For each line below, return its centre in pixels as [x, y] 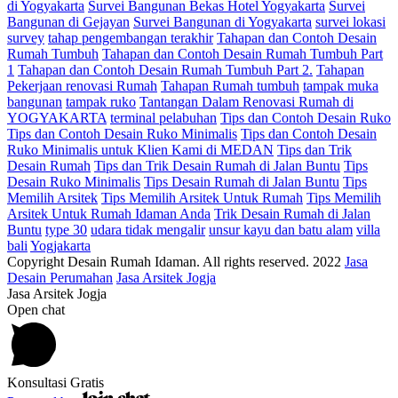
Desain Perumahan [60, 278]
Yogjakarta [60, 246]
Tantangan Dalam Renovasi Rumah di [247, 102]
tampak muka [341, 86]
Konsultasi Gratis [56, 383]
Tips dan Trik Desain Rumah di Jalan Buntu [217, 166]
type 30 [66, 230]
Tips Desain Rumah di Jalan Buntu [242, 182]
